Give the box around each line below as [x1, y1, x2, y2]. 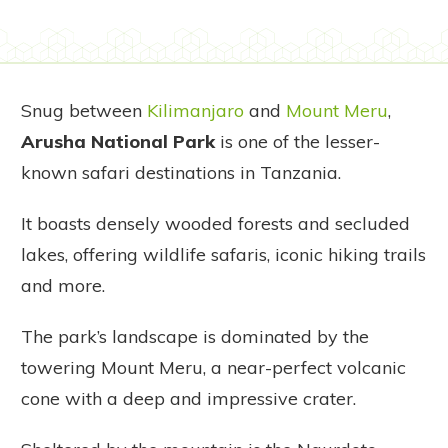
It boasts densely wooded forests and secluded [21, 212, 410, 236]
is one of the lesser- [215, 130, 380, 154]
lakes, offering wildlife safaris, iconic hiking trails [21, 243, 426, 267]
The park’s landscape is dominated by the [21, 325, 369, 349]
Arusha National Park [21, 130, 215, 154]
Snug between [21, 99, 147, 123]
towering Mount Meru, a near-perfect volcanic [21, 356, 406, 380]
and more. [21, 274, 105, 298]
